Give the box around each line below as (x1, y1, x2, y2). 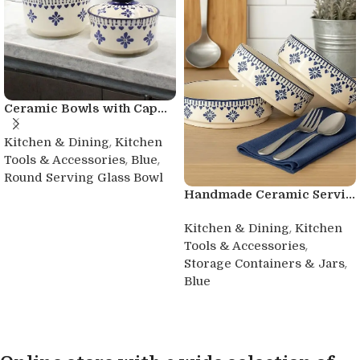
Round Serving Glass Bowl (4, 170, 163, 186)
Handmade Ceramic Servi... (184, 187, 355, 202)
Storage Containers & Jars (184, 256, 345, 272)
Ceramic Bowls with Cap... (4, 101, 167, 117)
